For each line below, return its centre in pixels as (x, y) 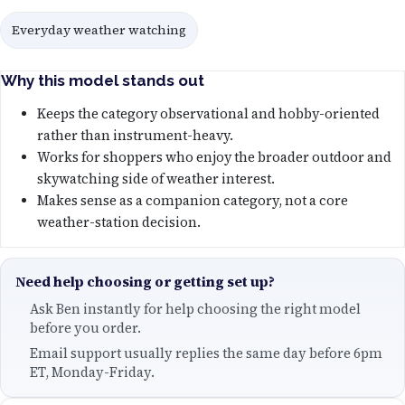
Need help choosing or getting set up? (145, 281)
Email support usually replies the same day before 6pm (206, 354)
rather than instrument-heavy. (135, 136)
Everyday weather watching (99, 29)
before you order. (85, 328)
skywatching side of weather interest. (156, 179)
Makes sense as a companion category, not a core (193, 201)
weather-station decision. (119, 223)
